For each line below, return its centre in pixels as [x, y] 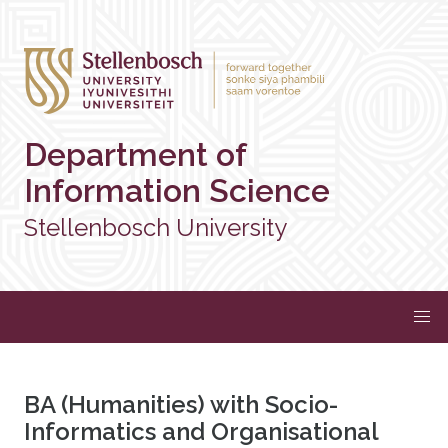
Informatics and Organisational [201, 431]
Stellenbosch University [155, 227]
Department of [135, 154]
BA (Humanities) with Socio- [181, 404]
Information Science [177, 190]
